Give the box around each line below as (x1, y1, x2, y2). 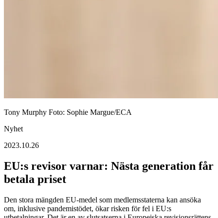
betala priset (4, 172, 66, 185)
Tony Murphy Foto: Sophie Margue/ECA (4, 108, 132, 116)
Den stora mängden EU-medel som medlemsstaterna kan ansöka (4, 195, 201, 204)
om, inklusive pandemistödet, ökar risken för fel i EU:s (4, 204, 171, 213)
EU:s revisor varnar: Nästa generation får (4, 159, 214, 172)
